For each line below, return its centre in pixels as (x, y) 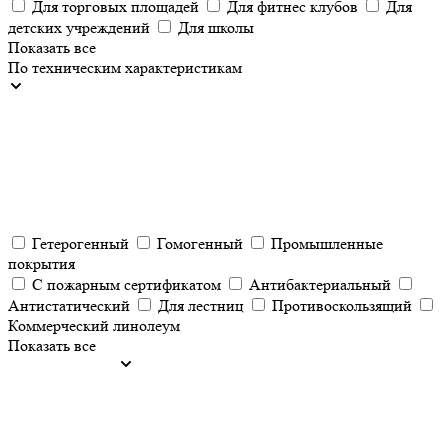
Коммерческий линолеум (94, 325)
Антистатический (69, 305)
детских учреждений (79, 27)
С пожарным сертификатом (126, 284)
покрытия (41, 263)
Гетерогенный (80, 243)
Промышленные (327, 243)
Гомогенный (200, 243)
